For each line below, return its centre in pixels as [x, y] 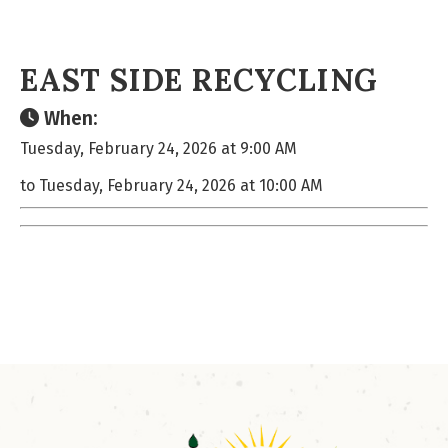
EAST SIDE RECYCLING [199, 80]
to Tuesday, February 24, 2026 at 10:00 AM [171, 185]
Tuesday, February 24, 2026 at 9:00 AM [158, 148]
